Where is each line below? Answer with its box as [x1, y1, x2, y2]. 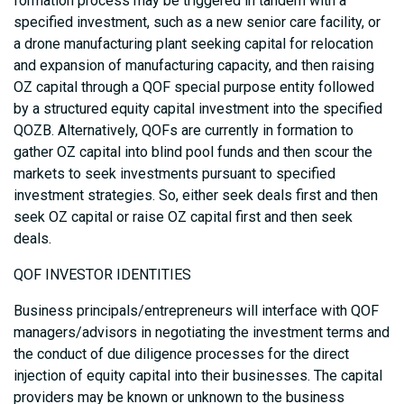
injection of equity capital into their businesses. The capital [14, 367, 382, 385]
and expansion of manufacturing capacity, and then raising [14, 57, 374, 75]
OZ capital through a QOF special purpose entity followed [14, 78, 374, 96]
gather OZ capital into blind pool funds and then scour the [14, 143, 372, 161]
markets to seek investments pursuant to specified [14, 165, 335, 183]
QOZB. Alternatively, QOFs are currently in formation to [14, 122, 353, 140]
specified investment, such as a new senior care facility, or [14, 14, 381, 32]
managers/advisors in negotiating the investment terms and [14, 324, 390, 342]
